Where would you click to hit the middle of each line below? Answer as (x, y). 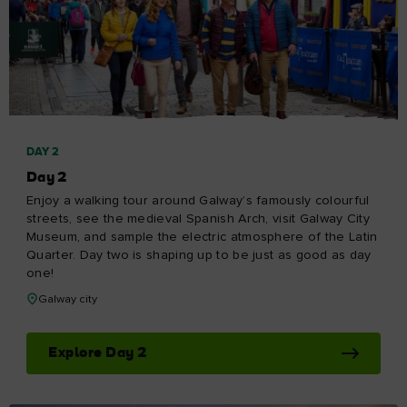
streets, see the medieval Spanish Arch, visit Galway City (199, 219)
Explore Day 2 (98, 354)
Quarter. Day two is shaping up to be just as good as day (199, 256)
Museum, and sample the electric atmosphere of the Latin (202, 238)
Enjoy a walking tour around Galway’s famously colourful (198, 201)
